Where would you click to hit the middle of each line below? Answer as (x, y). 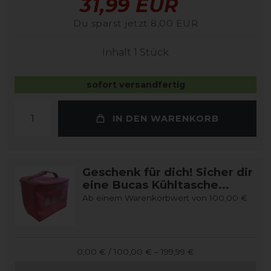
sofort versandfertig (135, 85)
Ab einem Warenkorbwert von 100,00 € (165, 198)
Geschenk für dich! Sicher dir (168, 172)
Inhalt (118, 53)
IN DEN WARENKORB (165, 118)
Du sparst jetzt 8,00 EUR (135, 24)
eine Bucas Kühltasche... (156, 185)
